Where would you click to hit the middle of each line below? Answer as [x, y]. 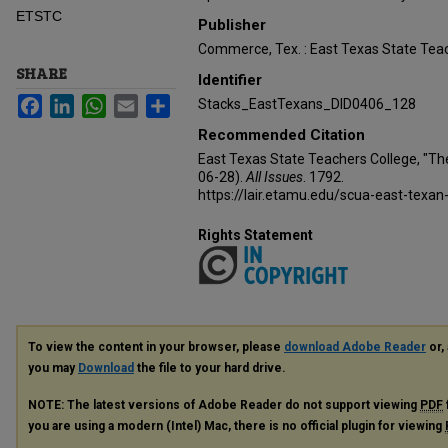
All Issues [274, 177]
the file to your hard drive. [210, 368]
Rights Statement [255, 235]
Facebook [73, 102]
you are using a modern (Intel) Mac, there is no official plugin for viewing [236, 426]
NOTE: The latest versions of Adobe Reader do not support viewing [224, 405]
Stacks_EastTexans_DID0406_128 [307, 104]
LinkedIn [101, 102]
